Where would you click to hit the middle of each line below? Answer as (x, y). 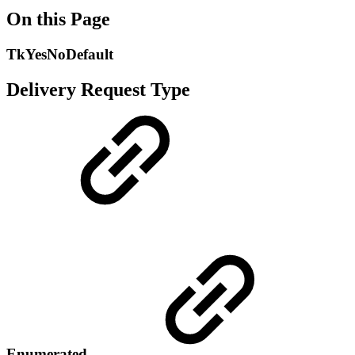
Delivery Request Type (98, 89)
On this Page (58, 19)
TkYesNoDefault (60, 54)
